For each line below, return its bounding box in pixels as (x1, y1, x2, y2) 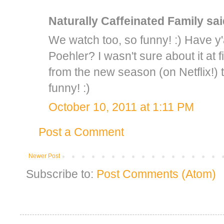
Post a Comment (38, 125, 124, 138)
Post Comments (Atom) (96, 167, 216, 180)
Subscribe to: (26, 167, 96, 180)
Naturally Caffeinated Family (48, 14, 203, 27)
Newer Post (28, 152, 60, 159)
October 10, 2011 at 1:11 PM (48, 100, 194, 113)
